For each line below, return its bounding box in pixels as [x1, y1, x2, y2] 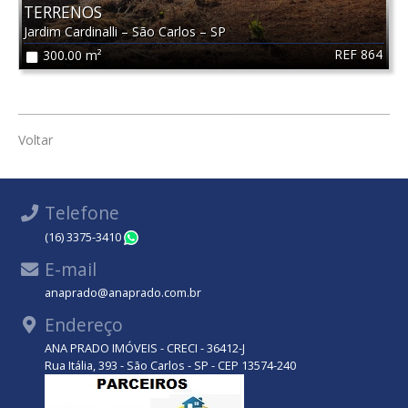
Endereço [40, 311, 123, 337]
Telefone [40, 200, 119, 226]
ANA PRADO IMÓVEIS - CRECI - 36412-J [44, 340, 245, 357]
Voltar [18, 131, 53, 149]
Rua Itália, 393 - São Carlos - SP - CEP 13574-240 [44, 357, 296, 374]
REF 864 [334, 46, 382, 64]
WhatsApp [152, 230, 209, 248]
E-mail [40, 256, 97, 281]
